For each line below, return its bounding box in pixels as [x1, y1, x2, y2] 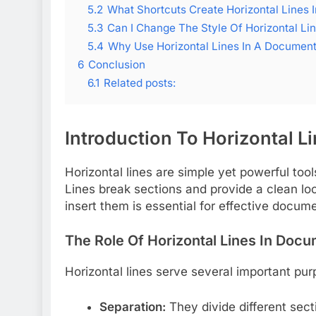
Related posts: [104, 75, 176, 90]
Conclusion [88, 57, 145, 71]
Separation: [99, 299, 166, 314]
